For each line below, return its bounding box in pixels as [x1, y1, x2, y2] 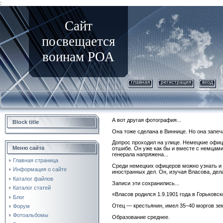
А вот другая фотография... [112, 117, 181, 123]
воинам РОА [42, 49, 114, 64]
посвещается [42, 34, 115, 49]
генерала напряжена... [112, 151, 168, 158]
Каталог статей [13, 185, 51, 191]
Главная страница [13, 157, 58, 163]
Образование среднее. [112, 214, 170, 220]
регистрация [161, 79, 191, 85]
